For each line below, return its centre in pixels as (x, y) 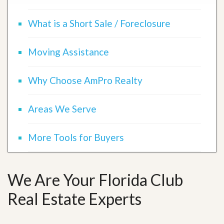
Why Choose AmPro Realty (85, 80)
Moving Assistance (68, 52)
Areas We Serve (62, 109)
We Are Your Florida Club (95, 180)
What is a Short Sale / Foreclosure (99, 23)
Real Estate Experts (74, 199)
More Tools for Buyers (76, 137)
